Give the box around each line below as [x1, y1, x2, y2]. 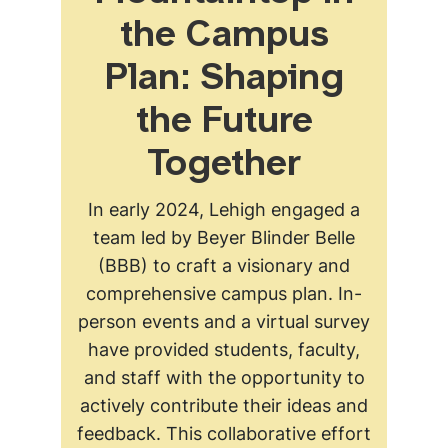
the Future [135, 105, 313, 141]
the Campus [119, 19, 329, 55]
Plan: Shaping [104, 62, 344, 98]
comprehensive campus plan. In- [86, 281, 362, 306]
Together [147, 148, 301, 184]
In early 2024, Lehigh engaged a [88, 197, 360, 222]
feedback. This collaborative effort [77, 421, 371, 446]
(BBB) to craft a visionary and [98, 253, 350, 278]
